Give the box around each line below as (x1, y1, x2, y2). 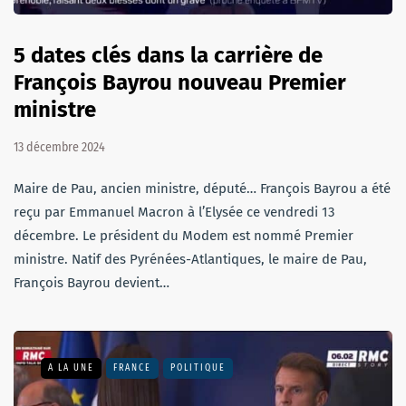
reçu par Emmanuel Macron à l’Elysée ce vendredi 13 (14, 203, 334, 220)
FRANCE (113, 362, 151, 373)
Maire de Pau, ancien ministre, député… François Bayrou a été (14, 179, 391, 197)
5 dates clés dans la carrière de (14, 42, 323, 68)
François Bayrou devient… (14, 274, 169, 291)
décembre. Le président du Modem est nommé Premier (14, 227, 353, 244)
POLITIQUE (170, 362, 226, 373)
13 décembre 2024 (14, 139, 105, 155)
